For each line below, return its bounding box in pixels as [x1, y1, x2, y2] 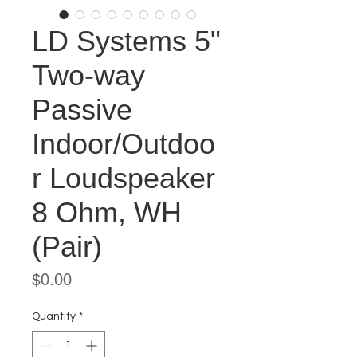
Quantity [32, 311, 76, 322]
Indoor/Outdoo [32, 127, 215, 160]
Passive [32, 93, 132, 126]
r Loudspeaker [32, 162, 215, 194]
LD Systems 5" [32, 25, 221, 57]
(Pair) [32, 230, 102, 263]
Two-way [32, 59, 145, 92]
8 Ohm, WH [32, 196, 182, 229]
